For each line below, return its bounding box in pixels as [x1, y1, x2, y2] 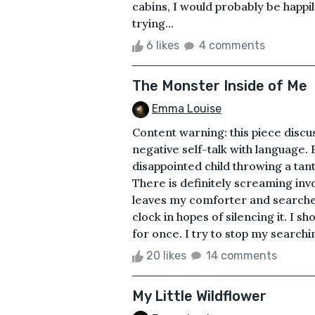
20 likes [143, 248, 189, 262]
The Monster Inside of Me [132, 77, 307, 94]
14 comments [206, 248, 277, 262]
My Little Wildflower [132, 287, 266, 304]
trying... [132, 15, 174, 30]
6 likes [143, 38, 182, 52]
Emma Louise [152, 101, 221, 115]
